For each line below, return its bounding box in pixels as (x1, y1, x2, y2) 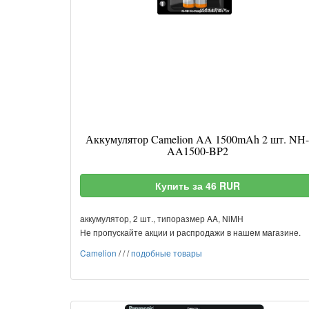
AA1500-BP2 (166, 143, 228, 158)
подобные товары (131, 247, 202, 259)
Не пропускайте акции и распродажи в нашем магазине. (80, 226, 301, 238)
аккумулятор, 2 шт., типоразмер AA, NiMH (80, 212, 243, 224)
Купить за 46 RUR (154, 179, 240, 192)
